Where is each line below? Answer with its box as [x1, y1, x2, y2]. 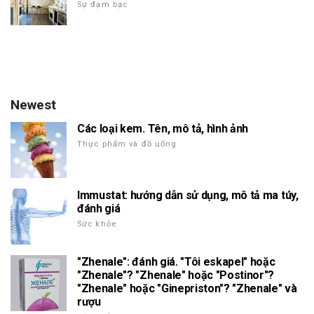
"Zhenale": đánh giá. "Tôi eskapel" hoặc [77, 254, 275, 268]
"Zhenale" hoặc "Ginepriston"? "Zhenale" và [77, 281, 297, 295]
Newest [11, 96, 56, 113]
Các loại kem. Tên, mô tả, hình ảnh [77, 121, 249, 135]
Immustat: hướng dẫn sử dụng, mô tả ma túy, [77, 188, 299, 202]
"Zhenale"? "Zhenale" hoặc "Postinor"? [77, 268, 275, 282]
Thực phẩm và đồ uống [77, 139, 177, 149]
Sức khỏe [77, 219, 116, 228]
